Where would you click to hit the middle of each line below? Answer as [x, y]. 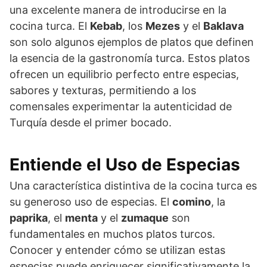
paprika [29, 218]
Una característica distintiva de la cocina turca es [133, 185]
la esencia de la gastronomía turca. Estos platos [130, 58]
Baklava [223, 26]
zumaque [145, 218]
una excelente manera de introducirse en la [118, 10]
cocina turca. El [50, 26]
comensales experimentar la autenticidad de [121, 106]
